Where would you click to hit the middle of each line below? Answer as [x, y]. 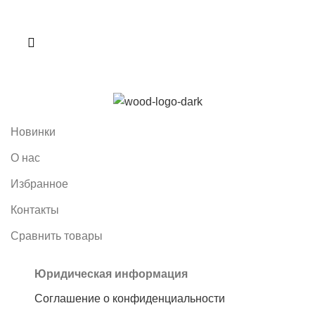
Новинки [33, 131]
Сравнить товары [57, 236]
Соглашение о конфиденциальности [130, 298]
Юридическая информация [111, 274]
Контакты [35, 210]
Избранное [39, 184]
